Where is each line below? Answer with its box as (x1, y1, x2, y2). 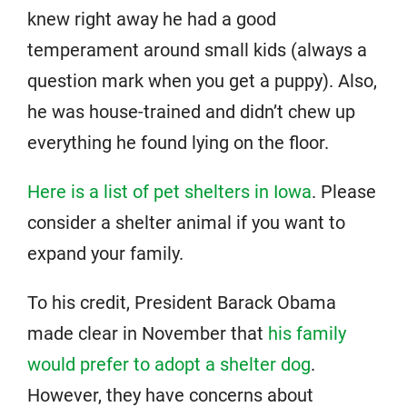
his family (268, 323, 346, 344)
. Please (312, 181, 376, 203)
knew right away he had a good (27, 8, 276, 30)
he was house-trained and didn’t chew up (27, 101, 355, 123)
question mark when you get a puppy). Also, (27, 70, 377, 92)
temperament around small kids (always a (27, 39, 367, 61)
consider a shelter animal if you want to (27, 212, 345, 233)
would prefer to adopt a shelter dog (27, 353, 311, 375)
